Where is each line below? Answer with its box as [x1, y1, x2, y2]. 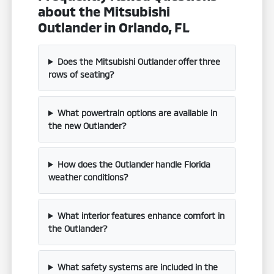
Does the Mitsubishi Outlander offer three [57, 56, 220, 67]
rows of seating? [48, 68, 115, 80]
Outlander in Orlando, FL [38, 18, 190, 35]
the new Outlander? [48, 120, 127, 131]
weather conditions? [48, 171, 129, 182]
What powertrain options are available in [57, 107, 217, 118]
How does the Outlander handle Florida [57, 158, 210, 169]
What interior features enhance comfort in [57, 210, 224, 221]
